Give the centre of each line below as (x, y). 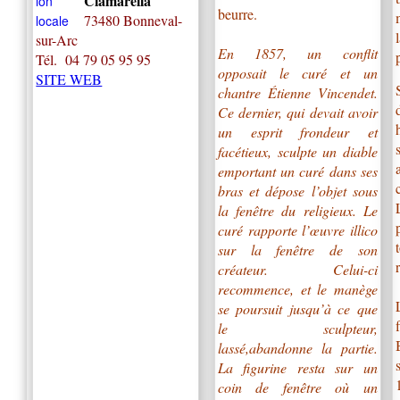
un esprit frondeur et (297, 131)
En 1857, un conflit (297, 53)
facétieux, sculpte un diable (297, 151)
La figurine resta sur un (297, 367)
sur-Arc (57, 39)
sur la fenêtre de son (297, 249)
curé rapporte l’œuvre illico (297, 229)
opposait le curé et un (297, 72)
